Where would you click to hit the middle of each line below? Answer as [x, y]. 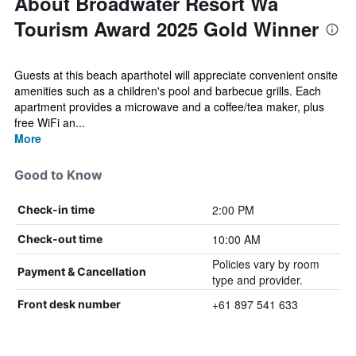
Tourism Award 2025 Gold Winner [166, 29]
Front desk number [69, 304]
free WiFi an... [50, 122]
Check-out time [60, 239]
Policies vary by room [265, 264]
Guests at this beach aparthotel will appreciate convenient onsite [176, 75]
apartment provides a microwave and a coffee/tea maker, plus [169, 106]
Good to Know [58, 175]
